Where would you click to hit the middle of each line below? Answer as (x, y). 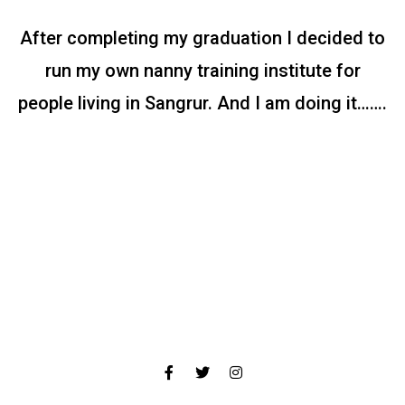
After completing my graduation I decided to (202, 38)
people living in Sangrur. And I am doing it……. (202, 104)
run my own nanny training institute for (202, 71)
